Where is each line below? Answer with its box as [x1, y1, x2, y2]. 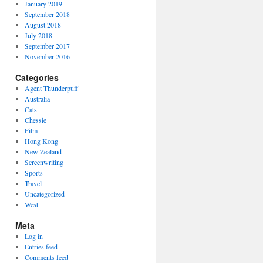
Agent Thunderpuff [24, 83, 78, 93]
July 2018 [24, 30, 52, 40]
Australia [24, 93, 50, 103]
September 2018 [24, 9, 70, 19]
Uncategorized [24, 188, 65, 198]
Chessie [24, 114, 46, 124]
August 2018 [24, 19, 61, 29]
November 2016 [24, 51, 70, 61]
